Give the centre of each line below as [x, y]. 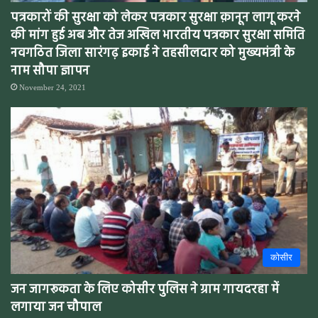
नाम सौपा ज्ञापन [50, 71]
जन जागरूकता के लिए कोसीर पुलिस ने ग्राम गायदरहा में [145, 290]
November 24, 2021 [53, 87]
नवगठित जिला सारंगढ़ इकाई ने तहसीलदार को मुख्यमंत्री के [153, 53]
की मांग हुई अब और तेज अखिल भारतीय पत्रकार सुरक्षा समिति [158, 35]
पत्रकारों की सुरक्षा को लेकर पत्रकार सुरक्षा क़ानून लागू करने [155, 18]
